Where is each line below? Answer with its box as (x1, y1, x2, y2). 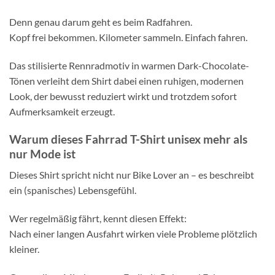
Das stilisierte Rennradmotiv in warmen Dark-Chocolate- (9, 59, 249, 71)
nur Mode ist (9, 146, 76, 161)
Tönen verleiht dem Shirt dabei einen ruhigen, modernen (9, 74, 244, 87)
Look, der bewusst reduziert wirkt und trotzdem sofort (9, 90, 237, 102)
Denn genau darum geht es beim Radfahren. (9, 16, 192, 28)
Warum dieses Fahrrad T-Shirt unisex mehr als (9, 131, 247, 146)
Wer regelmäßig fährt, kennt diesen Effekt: (9, 212, 187, 224)
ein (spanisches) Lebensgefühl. (9, 184, 136, 196)
